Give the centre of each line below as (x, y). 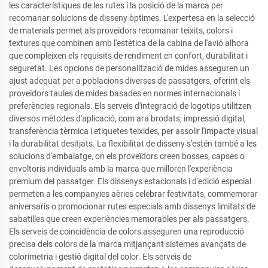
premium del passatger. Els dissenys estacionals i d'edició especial (130, 181)
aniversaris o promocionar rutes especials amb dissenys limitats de (132, 206)
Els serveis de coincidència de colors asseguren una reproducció (127, 232)
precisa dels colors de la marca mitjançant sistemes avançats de (127, 244)
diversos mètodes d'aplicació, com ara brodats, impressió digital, (127, 118)
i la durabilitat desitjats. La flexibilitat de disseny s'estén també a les (133, 144)
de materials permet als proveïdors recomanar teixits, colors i (121, 31)
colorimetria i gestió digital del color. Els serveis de (100, 257)
